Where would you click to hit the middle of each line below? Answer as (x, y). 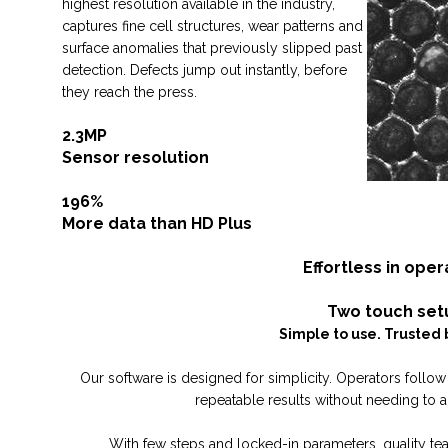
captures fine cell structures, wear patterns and (212, 26)
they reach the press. (129, 92)
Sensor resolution (135, 157)
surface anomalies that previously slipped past (212, 48)
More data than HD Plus (157, 223)
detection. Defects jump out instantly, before (204, 70)
